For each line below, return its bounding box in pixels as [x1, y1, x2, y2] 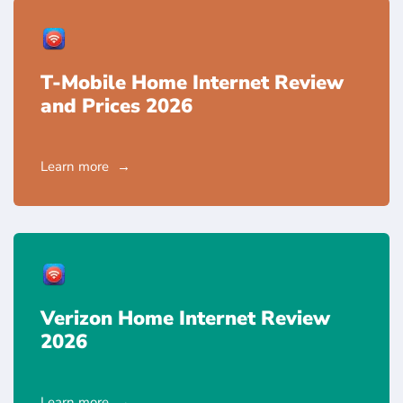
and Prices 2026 [40, 92, 193, 120]
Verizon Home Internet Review [40, 304, 330, 332]
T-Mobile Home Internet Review [40, 68, 344, 96]
